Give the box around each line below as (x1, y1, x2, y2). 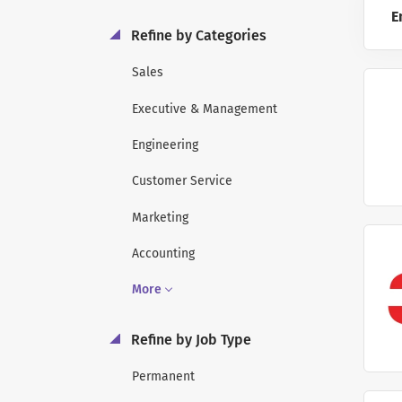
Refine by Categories (127, 27, 267, 44)
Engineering (132, 136, 198, 153)
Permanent (132, 369, 195, 385)
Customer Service (132, 173, 232, 189)
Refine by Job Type (127, 330, 251, 348)
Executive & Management (132, 100, 277, 117)
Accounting (132, 245, 195, 261)
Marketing (132, 209, 188, 225)
